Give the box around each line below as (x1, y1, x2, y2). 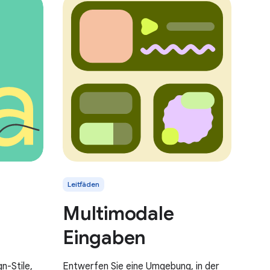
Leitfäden (67, 179, 99, 189)
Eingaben (63, 225, 146, 250)
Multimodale (63, 201, 174, 225)
